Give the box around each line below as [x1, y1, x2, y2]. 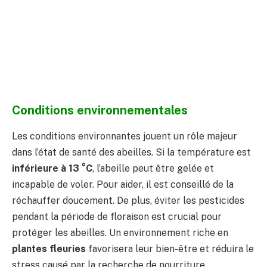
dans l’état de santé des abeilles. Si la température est [12, 147, 251, 159]
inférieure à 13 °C [12, 163, 92, 175]
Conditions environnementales [12, 103, 188, 117]
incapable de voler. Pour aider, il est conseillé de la [12, 179, 234, 191]
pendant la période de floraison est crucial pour [12, 211, 222, 223]
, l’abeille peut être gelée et [92, 163, 214, 175]
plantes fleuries [12, 243, 86, 255]
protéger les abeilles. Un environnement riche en [12, 227, 228, 239]
